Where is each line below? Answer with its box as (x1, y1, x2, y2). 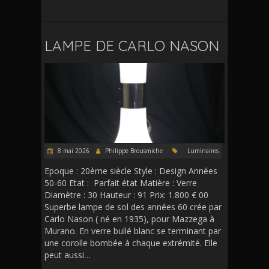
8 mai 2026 (56, 146, 89, 155)
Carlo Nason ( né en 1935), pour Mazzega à (44, 213, 214, 225)
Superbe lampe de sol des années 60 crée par (44, 201, 222, 213)
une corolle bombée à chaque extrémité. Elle (44, 237, 217, 249)
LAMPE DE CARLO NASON (44, 37, 219, 55)
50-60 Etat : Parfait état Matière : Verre (44, 177, 197, 189)
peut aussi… (44, 249, 91, 261)
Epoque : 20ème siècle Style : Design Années (44, 165, 217, 177)
